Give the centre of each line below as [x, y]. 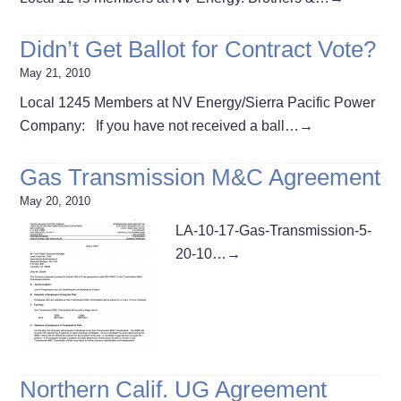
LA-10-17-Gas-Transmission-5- [274, 230]
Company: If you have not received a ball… [160, 125]
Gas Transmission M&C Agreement [200, 177]
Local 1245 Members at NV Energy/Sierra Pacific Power [198, 102]
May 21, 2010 [55, 73]
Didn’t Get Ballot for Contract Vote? [198, 49]
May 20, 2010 [55, 200]
